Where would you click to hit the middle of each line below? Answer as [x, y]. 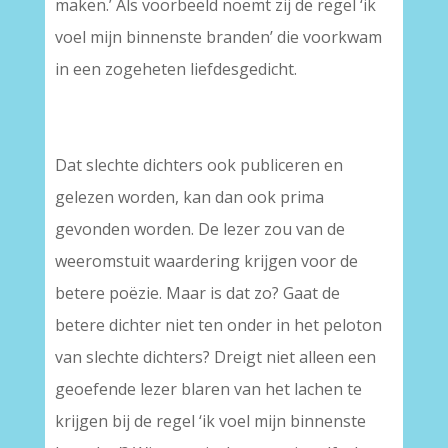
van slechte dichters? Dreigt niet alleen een [215, 357]
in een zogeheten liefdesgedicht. [175, 69]
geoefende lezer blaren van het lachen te [208, 389]
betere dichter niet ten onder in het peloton [218, 325]
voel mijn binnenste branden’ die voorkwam [218, 37]
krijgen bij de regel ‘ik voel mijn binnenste [210, 421]
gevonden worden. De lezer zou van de [199, 229]
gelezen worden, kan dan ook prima [189, 197]
